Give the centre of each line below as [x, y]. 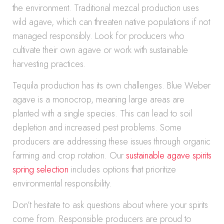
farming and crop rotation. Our [69, 155]
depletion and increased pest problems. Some [97, 127]
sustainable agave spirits [169, 155]
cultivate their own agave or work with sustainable [100, 50]
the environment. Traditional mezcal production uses [106, 8]
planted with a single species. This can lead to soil [102, 113]
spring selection [40, 169]
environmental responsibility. [62, 183]
